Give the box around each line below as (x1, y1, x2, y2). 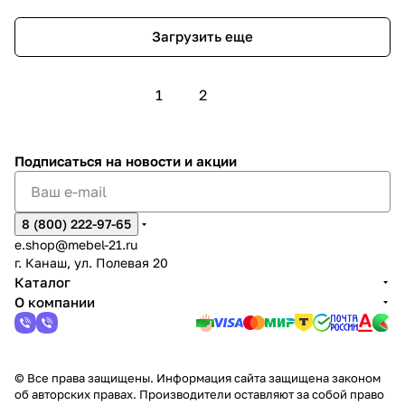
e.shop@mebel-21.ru (14, 237, 137, 252)
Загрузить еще (152, 28, 253, 45)
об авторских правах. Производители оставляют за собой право (14, 387, 384, 401)
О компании (14, 294, 95, 310)
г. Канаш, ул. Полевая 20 (14, 255, 168, 270)
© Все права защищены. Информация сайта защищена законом (14, 371, 381, 385)
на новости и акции (106, 153, 237, 169)
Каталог (14, 274, 71, 290)
